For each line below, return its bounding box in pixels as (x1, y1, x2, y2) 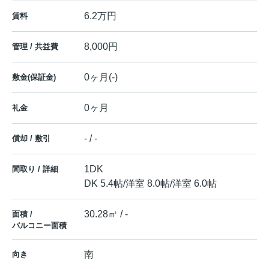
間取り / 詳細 (12, 165, 58, 174)
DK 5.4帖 (84, 178, 123, 189)
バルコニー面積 (12, 221, 67, 231)
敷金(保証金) (12, 73, 56, 82)
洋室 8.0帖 (125, 178, 170, 189)
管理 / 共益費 (12, 42, 58, 52)
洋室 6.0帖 (172, 178, 217, 189)
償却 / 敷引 (12, 134, 50, 144)
